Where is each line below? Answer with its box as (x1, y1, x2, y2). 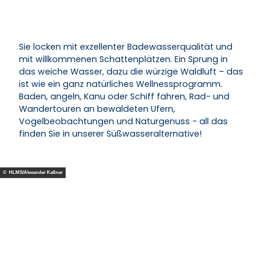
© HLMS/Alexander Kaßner (3, 170, 63, 176)
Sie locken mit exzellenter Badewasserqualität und (19, 41, 232, 53)
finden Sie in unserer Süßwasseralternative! (19, 128, 202, 140)
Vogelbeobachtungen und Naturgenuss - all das (19, 115, 228, 127)
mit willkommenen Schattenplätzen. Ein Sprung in (19, 53, 228, 65)
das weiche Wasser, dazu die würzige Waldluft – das (19, 66, 243, 77)
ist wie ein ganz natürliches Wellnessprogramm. (19, 78, 222, 90)
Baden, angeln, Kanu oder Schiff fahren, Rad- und (19, 91, 230, 102)
